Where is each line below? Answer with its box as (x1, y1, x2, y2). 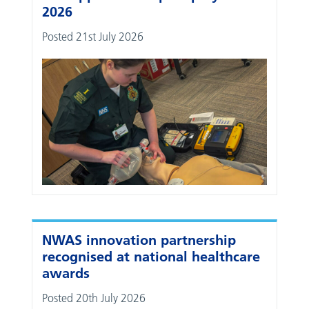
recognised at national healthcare (42, 248, 261, 266)
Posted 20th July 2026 (42, 291, 146, 306)
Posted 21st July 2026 (42, 30, 144, 44)
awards (42, 265, 90, 282)
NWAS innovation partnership (42, 232, 237, 249)
